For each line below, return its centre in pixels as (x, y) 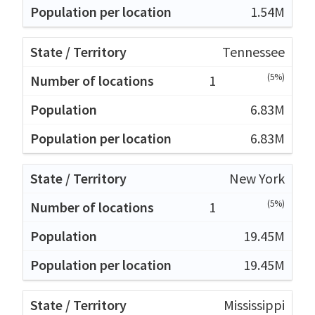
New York (257, 178)
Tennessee (253, 51)
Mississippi (254, 304)
